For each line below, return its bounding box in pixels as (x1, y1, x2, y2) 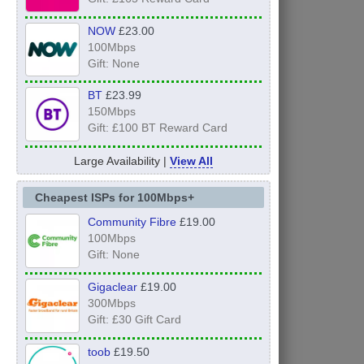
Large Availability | (73, 154, 170, 168)
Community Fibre (87, 215, 176, 229)
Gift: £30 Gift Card (87, 313, 181, 327)
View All (169, 154, 213, 168)
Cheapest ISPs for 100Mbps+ (34, 191, 194, 205)
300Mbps (87, 297, 136, 310)
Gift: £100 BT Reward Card (87, 121, 227, 135)
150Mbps (87, 105, 136, 119)
